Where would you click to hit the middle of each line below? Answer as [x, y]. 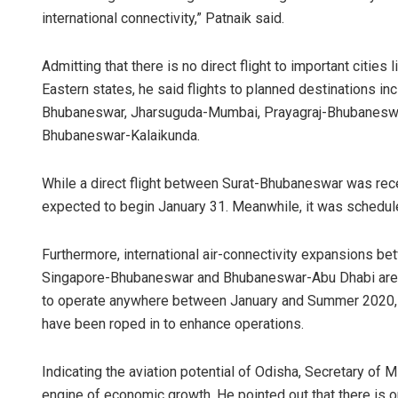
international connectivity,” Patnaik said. [163, 19]
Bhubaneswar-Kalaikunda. [121, 136]
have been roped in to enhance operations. [173, 324]
